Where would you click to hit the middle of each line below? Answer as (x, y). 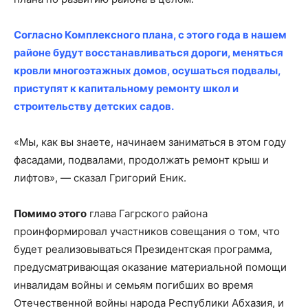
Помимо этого (50, 213)
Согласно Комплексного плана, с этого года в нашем (150, 34)
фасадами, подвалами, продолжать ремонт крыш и (141, 159)
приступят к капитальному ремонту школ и (126, 88)
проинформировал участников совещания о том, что (147, 231)
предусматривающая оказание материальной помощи (150, 267)
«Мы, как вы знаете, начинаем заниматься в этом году (150, 142)
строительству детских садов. (94, 106)
